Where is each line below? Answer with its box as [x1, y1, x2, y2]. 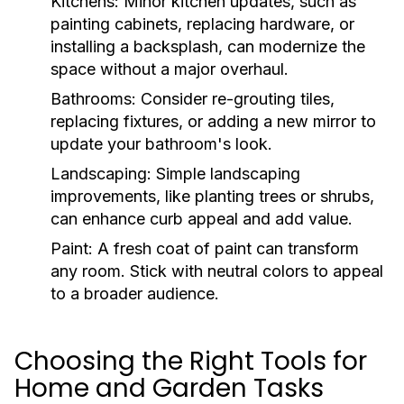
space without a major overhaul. [50, 60, 289, 78]
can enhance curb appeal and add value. [50, 209, 353, 228]
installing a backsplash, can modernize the [50, 37, 365, 56]
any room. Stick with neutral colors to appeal [50, 262, 383, 280]
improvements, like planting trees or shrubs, [50, 187, 374, 206]
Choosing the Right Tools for [14, 344, 367, 379]
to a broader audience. [50, 284, 219, 303]
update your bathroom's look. [50, 134, 272, 153]
